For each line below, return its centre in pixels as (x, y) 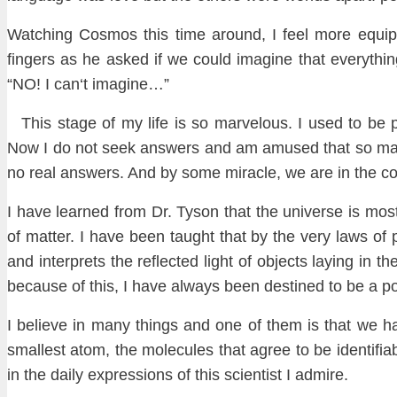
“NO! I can (43, 85)
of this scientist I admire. (261, 375)
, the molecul (152, 350)
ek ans (143, 148)
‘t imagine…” (125, 85)
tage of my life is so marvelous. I (184, 124)
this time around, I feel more (248, 35)
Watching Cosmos (73, 35)
